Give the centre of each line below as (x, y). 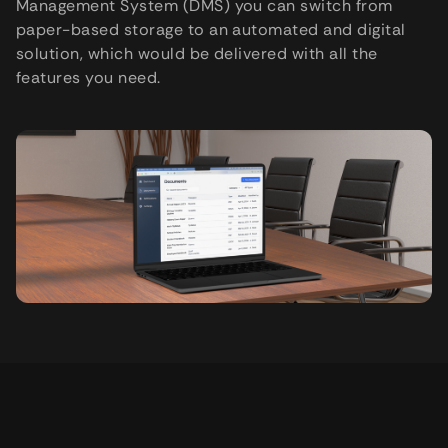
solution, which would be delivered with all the (197, 53)
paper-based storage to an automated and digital (211, 29)
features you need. (88, 77)
